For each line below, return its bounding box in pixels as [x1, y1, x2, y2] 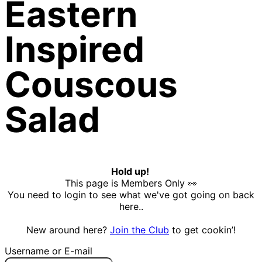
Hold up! [111, 166, 151, 178]
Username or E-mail [5, 245, 92, 257]
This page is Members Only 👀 [65, 177, 197, 189]
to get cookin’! [169, 224, 236, 236]
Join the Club [110, 224, 169, 236]
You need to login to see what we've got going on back [8, 189, 254, 201]
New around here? [26, 224, 110, 236]
